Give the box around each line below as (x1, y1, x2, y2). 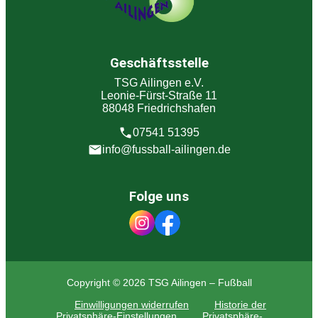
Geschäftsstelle (109, 55, 209, 71)
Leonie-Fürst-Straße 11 (101, 89, 217, 102)
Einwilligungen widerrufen (75, 298, 189, 310)
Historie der (214, 298, 266, 310)
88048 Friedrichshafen (102, 102, 216, 114)
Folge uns (129, 189, 189, 205)
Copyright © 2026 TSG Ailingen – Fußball (66, 277, 252, 289)
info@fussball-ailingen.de (102, 143, 231, 156)
